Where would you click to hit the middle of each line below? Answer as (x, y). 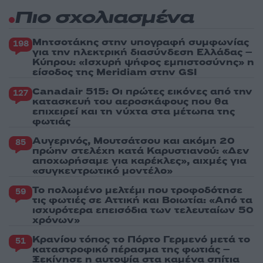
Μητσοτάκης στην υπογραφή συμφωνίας (141, 42)
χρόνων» (56, 220)
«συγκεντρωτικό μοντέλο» (102, 171)
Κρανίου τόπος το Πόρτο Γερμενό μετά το (141, 239)
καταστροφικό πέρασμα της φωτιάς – (131, 249)
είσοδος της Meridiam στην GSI (115, 72)
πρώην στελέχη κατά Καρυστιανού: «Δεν (141, 151)
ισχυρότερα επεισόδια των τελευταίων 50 (143, 210)
